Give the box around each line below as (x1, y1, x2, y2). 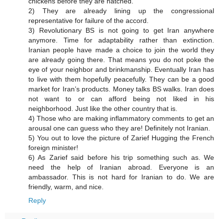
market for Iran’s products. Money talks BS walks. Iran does (28, 85, 214, 93)
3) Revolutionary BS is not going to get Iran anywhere (28, 26, 214, 35)
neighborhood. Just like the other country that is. (28, 105, 177, 113)
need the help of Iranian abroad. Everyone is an (28, 163, 214, 172)
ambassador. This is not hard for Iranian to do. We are (28, 173, 214, 181)
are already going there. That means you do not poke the (28, 56, 214, 64)
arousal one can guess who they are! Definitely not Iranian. (28, 124, 210, 132)
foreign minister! (28, 144, 78, 152)
